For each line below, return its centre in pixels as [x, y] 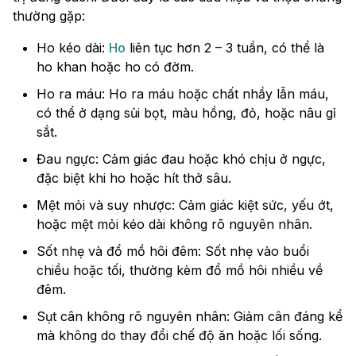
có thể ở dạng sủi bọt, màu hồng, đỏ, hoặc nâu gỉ [186, 113]
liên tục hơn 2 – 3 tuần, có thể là [225, 48]
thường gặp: [49, 16]
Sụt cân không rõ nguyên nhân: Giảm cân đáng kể [190, 317]
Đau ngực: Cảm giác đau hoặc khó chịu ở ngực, [181, 159]
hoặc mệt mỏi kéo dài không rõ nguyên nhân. [174, 224]
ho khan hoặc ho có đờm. [115, 67]
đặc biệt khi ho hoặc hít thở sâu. [134, 178]
